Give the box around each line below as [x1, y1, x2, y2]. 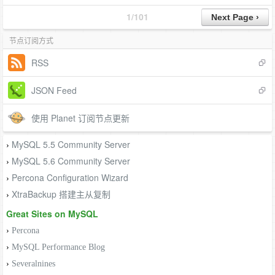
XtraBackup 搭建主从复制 [12, 188, 110, 200]
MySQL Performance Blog [12, 242, 105, 252]
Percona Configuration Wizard [12, 171, 128, 184]
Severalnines [12, 259, 55, 268]
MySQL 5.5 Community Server [12, 138, 130, 150]
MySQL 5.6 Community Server [12, 155, 130, 167]
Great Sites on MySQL [6, 207, 98, 220]
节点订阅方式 [9, 35, 53, 45]
